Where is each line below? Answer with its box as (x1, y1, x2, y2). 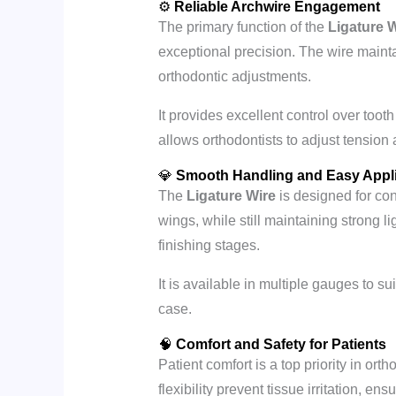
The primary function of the (157, 19, 328, 35)
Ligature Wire (186, 188, 276, 204)
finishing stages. (157, 238, 260, 254)
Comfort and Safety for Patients (175, 337, 386, 353)
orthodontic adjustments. (157, 69, 311, 85)
